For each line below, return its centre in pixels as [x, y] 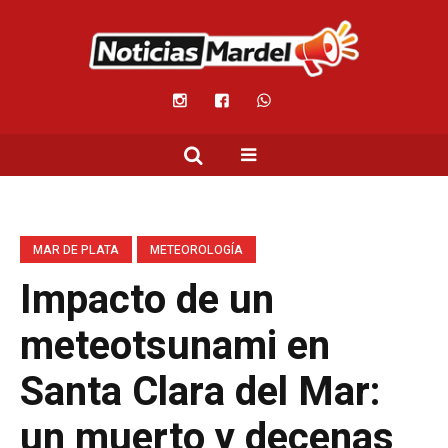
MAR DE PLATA [76, 250]
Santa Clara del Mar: [200, 393]
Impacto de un [147, 301]
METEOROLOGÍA [196, 250]
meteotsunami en [175, 347]
